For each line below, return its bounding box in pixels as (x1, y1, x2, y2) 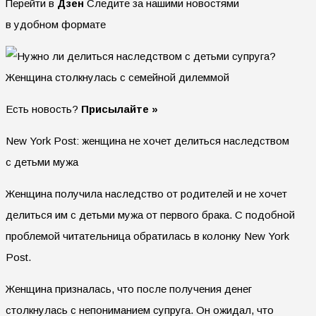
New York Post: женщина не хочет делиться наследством (6, 134, 289, 147)
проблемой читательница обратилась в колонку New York (6, 229, 289, 242)
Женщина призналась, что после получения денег (6, 282, 252, 295)
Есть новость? (6, 102, 81, 115)
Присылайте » (81, 102, 158, 115)
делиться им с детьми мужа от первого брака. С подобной (6, 208, 295, 221)
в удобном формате (6, 18, 106, 30)
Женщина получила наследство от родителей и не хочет (6, 187, 287, 200)
